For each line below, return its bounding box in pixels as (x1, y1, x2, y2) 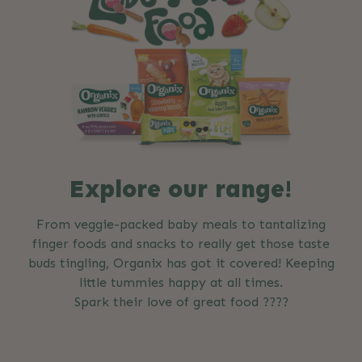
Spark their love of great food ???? (74, 294, 288, 310)
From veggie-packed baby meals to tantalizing (36, 217, 326, 233)
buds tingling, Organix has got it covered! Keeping (27, 255, 335, 271)
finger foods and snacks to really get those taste (32, 236, 330, 252)
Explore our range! (69, 175, 293, 204)
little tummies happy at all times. (79, 275, 283, 291)
